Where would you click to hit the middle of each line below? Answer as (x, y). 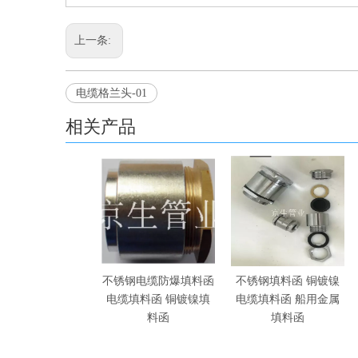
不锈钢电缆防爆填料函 (158, 281)
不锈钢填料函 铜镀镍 (288, 281)
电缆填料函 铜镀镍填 (158, 299)
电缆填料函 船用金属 (288, 299)
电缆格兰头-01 (111, 93)
